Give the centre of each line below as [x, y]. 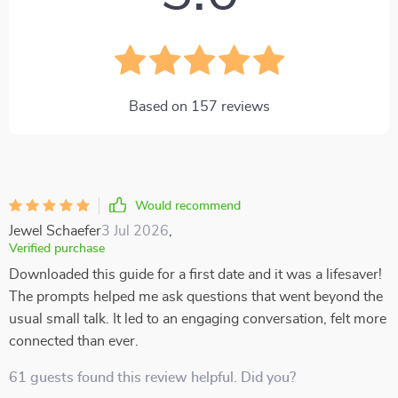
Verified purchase [57, 249]
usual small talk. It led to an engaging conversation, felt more [198, 319]
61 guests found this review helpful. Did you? [152, 378]
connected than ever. [74, 341]
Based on [159, 107]
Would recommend [188, 206]
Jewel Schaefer [55, 231]
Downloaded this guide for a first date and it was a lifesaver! [195, 275]
